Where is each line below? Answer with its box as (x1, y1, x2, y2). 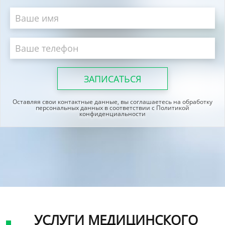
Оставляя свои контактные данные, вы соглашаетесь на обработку (13, 97, 212, 106)
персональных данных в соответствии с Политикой (36, 103, 189, 112)
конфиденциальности (79, 109, 146, 118)
